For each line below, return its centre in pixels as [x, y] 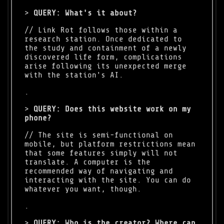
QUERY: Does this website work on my [112, 109]
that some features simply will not [101, 153]
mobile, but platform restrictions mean [110, 144]
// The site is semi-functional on [99, 135]
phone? [38, 118]
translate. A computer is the [88, 162]
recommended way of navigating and [99, 171]
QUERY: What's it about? [85, 13]
